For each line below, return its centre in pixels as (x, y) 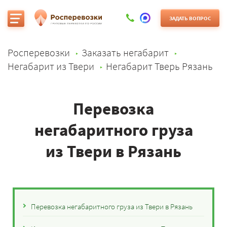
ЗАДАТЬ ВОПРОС (190, 18)
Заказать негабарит (125, 52)
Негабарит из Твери (51, 66)
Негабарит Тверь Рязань (159, 66)
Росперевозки (39, 52)
